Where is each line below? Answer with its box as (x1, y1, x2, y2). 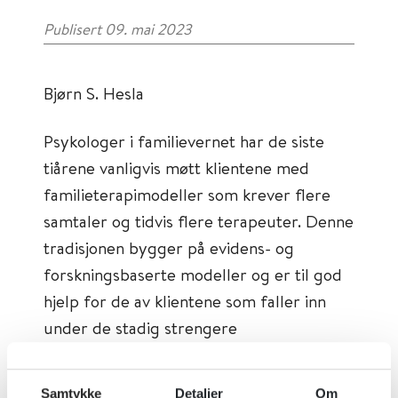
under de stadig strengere (44, 316, 237, 338)
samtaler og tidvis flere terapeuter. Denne (44, 210, 354, 232)
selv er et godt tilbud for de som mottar (44, 370, 339, 392)
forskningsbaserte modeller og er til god (44, 263, 342, 285)
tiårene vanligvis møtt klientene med (44, 156, 309, 179)
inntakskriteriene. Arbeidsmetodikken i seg (44, 343, 354, 365)
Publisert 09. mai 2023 (44, 19, 192, 39)
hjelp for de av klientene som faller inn (44, 290, 326, 312)
